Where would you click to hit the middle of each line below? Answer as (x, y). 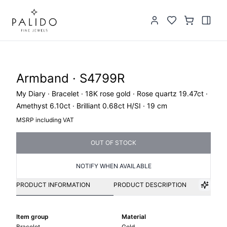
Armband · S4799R (70, 78)
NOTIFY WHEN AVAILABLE (113, 166)
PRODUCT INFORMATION (53, 185)
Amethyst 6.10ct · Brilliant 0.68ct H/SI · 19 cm (92, 106)
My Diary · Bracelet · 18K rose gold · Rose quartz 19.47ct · (112, 93)
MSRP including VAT (45, 120)
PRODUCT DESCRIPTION (150, 185)
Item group (32, 217)
